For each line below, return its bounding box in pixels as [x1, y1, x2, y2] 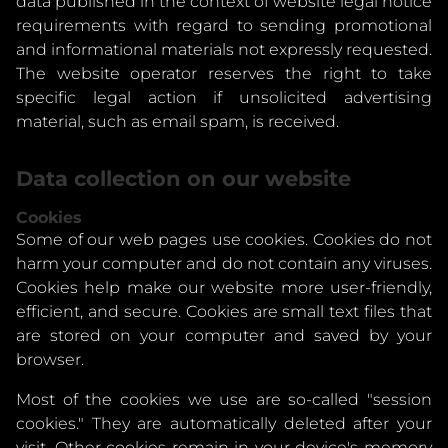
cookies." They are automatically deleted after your [16, 414, 432, 433]
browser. [16, 350, 84, 369]
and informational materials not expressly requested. [16, 40, 432, 59]
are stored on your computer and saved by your [16, 326, 432, 345]
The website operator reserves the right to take [16, 64, 432, 83]
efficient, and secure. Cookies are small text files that [16, 302, 432, 321]
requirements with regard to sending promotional [16, 16, 432, 35]
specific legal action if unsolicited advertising [16, 88, 432, 107]
